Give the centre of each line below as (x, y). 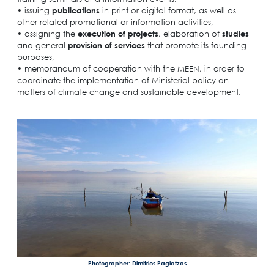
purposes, (35, 57)
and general (42, 45)
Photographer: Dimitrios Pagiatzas (137, 263)
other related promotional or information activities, (115, 22)
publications (76, 10)
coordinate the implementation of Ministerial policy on (123, 80)
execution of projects (118, 33)
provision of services (106, 45)
